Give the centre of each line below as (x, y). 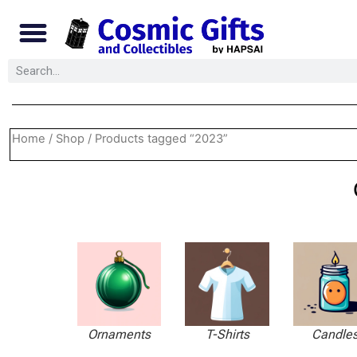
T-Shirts (227, 335)
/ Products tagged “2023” (156, 139)
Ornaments (119, 335)
